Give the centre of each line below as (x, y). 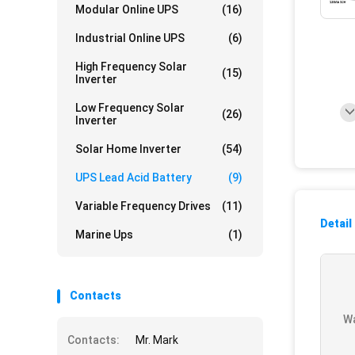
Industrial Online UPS (130, 38)
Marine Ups (104, 235)
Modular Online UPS (127, 10)
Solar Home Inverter (128, 149)
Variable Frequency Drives (143, 206)
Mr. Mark (157, 340)
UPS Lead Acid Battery (134, 177)
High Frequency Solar (131, 67)
